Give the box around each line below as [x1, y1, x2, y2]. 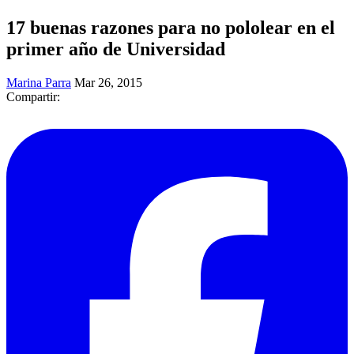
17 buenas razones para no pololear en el [6, 17, 335, 38]
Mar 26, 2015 [74, 75, 142, 89]
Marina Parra [6, 75, 71, 89]
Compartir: [6, 89, 60, 104]
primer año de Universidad [6, 38, 225, 59]
